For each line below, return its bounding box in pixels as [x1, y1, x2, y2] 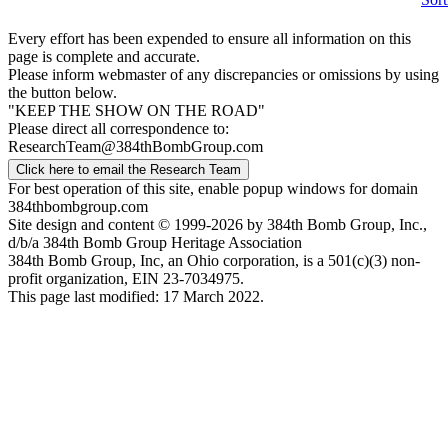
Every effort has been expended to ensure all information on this [8, 30, 411, 47]
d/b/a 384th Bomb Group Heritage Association [8, 234, 302, 251]
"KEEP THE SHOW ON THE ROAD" [8, 102, 265, 119]
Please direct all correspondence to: [8, 120, 229, 137]
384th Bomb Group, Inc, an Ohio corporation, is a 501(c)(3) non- [8, 252, 420, 269]
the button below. [8, 84, 117, 101]
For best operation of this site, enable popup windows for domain [8, 180, 418, 197]
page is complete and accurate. [8, 48, 200, 65]
